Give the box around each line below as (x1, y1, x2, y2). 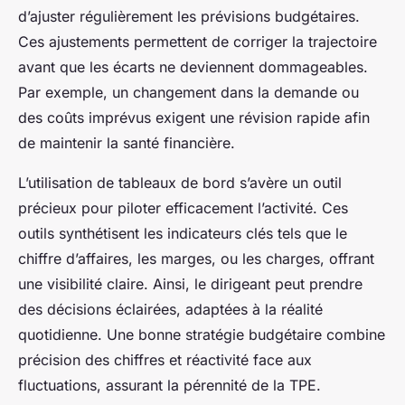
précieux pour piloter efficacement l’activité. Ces (18, 198, 348, 217)
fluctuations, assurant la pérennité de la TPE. (18, 375, 321, 394)
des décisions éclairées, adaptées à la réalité (18, 299, 323, 318)
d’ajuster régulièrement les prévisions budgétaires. (18, 6, 360, 25)
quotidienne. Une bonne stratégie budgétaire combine (18, 325, 385, 344)
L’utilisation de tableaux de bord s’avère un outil (18, 173, 342, 192)
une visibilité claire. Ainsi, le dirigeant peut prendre (18, 274, 363, 293)
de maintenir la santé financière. (18, 133, 235, 152)
